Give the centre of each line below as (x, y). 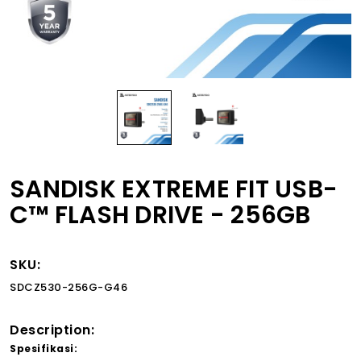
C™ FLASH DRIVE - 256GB (160, 215)
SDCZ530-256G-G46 (68, 287)
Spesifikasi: (44, 349)
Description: (52, 330)
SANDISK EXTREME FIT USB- (174, 189)
